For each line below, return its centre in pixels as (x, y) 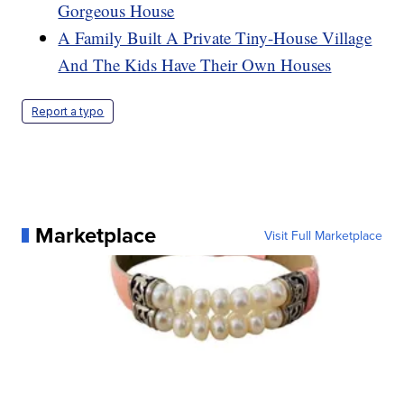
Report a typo (68, 111)
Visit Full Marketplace (323, 235)
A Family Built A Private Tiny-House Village (215, 37)
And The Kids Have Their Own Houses (195, 64)
